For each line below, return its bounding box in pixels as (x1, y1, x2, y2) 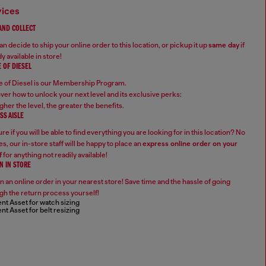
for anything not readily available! (2, 151, 107, 160)
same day (208, 41, 239, 50)
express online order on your (142, 140, 237, 148)
